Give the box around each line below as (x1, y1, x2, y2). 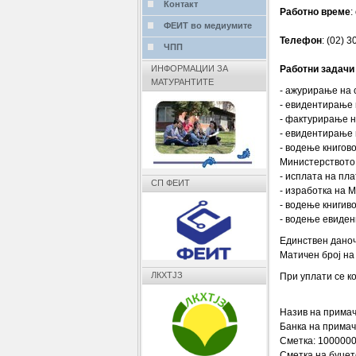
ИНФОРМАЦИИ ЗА (150, 64, 228, 74)
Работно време (279, 6, 350, 17)
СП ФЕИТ (150, 178, 190, 188)
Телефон (279, 34, 322, 46)
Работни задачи (279, 63, 354, 75)
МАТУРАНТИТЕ (150, 77, 214, 87)
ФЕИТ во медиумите (163, 21, 252, 31)
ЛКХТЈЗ (150, 269, 183, 280)
